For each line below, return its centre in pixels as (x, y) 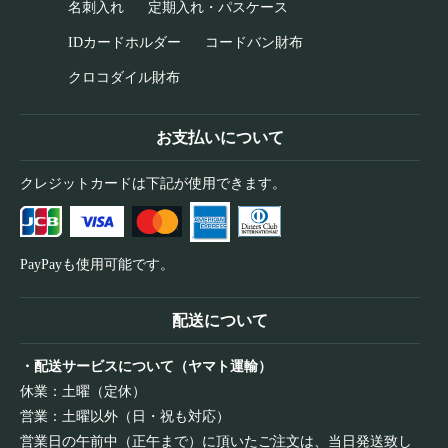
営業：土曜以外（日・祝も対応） (125, 416)
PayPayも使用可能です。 (97, 264)
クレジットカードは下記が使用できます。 (153, 183)
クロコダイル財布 (124, 77)
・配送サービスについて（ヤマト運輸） (146, 366)
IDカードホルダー (124, 42)
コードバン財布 (254, 42)
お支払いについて (220, 137)
